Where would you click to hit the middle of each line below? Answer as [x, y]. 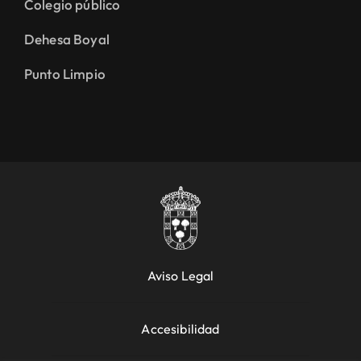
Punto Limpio [65, 73]
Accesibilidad [180, 329]
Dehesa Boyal [67, 39]
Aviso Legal [180, 276]
